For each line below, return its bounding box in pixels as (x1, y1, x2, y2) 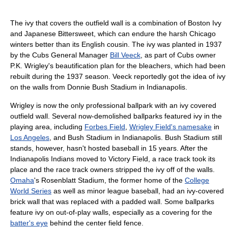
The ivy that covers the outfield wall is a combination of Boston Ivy (10, 18, 221, 27)
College (185, 176, 209, 184)
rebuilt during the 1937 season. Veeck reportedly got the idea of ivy (10, 72, 225, 80)
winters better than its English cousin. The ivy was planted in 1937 (10, 40, 222, 48)
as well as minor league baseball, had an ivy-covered (51, 186, 224, 195)
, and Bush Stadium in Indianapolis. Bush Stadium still (49, 133, 222, 141)
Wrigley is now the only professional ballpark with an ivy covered (10, 101, 216, 109)
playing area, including (10, 122, 84, 131)
